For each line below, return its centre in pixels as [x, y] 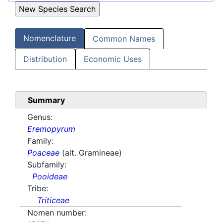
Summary [46, 100]
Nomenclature [50, 38]
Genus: [40, 117]
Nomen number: [57, 213]
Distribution [45, 59]
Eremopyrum [51, 129]
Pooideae [50, 177]
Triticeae [53, 200]
